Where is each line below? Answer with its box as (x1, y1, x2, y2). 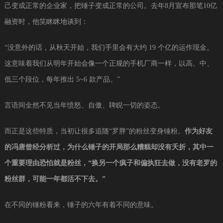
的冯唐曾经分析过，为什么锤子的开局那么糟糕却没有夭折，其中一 (4, 143, 214, 151)
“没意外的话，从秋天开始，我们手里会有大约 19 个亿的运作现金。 (4, 43, 214, 51)
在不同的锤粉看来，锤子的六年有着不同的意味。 (4, 201, 158, 209)
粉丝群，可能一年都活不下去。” (4, 175, 106, 183)
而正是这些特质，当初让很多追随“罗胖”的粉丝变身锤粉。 (4, 127, 185, 135)
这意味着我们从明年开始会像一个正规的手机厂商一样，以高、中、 (4, 59, 214, 67)
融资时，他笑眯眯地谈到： (4, 17, 88, 25)
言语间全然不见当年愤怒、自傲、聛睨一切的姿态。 (4, 101, 165, 109)
